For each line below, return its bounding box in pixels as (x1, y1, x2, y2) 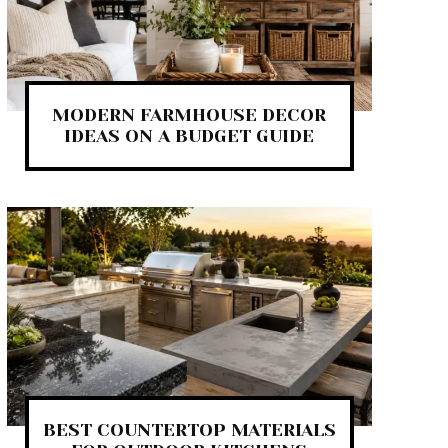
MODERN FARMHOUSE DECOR (52, 104, 327, 125)
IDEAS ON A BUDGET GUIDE (64, 125, 315, 146)
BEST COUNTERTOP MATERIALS (42, 420, 336, 441)
